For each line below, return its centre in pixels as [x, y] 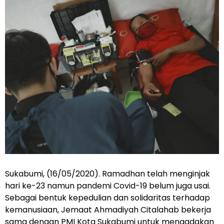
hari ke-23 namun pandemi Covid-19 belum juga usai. [108, 186]
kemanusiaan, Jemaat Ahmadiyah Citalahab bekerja [108, 210]
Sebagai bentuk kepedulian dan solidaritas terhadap [107, 198]
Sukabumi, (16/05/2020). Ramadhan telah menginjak [107, 174]
